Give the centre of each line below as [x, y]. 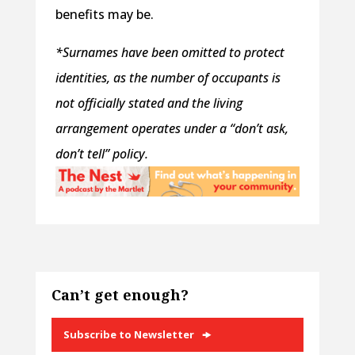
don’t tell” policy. [101, 153]
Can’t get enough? [120, 294]
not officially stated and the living [149, 103]
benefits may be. [104, 14]
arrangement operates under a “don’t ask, [172, 128]
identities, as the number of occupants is [168, 77]
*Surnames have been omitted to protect [170, 52]
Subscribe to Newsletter [128, 334]
